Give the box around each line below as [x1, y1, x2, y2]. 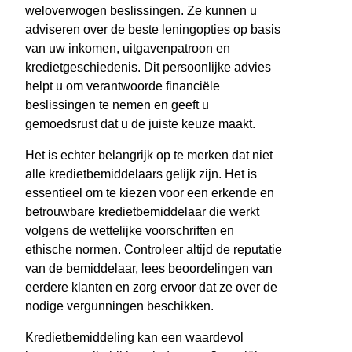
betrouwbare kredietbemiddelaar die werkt [25, 205, 259, 219]
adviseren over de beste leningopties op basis [25, 23, 280, 37]
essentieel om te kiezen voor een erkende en [25, 186, 274, 200]
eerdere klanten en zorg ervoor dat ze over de [25, 280, 277, 295]
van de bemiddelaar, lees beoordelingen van [25, 262, 273, 276]
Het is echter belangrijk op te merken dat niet [25, 148, 273, 163]
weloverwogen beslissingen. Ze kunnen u [25, 4, 257, 18]
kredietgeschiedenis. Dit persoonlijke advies [25, 60, 271, 75]
